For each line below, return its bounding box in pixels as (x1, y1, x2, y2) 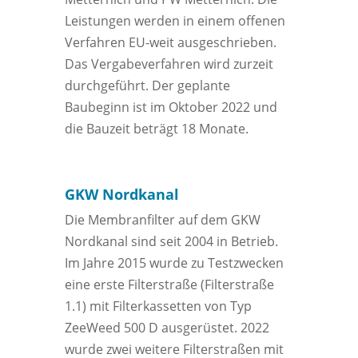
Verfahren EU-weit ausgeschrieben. (64, 34, 276, 52)
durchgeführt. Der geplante (64, 77, 230, 95)
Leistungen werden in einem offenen (64, 12, 285, 30)
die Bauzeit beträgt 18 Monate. (64, 120, 249, 138)
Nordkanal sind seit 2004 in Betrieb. (64, 233, 278, 251)
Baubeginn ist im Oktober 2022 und (64, 98, 277, 117)
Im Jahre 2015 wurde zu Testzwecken (64, 254, 284, 272)
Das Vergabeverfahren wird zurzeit (64, 55, 273, 74)
